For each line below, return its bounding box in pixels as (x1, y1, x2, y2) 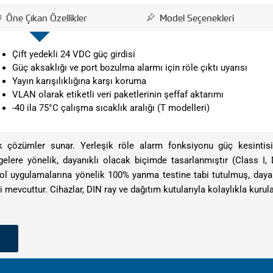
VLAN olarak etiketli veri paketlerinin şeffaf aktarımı (12, 89, 224, 100)
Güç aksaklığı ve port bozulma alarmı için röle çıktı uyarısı (12, 62, 247, 73)
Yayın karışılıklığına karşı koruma (12, 76, 146, 87)
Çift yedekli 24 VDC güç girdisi (12, 49, 138, 60)
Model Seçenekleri (160, 11, 235, 24)
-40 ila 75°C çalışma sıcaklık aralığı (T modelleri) (12, 102, 210, 113)
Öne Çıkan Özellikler (6, 11, 87, 24)
